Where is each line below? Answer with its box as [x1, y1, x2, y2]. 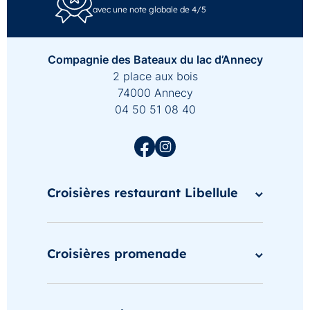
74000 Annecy [117, 84, 193, 100]
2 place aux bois [112, 68, 198, 84]
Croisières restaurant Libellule [47, 183, 238, 201]
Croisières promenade [47, 244, 187, 262]
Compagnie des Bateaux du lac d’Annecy [47, 51, 263, 67]
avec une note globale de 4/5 [93, 3, 206, 15]
